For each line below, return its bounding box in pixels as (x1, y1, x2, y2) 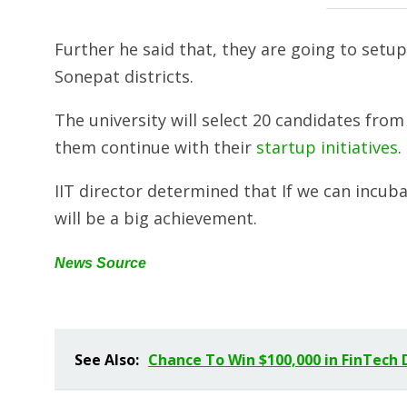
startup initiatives (256, 135, 398, 158)
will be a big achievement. (55, 206, 257, 229)
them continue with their (55, 135, 256, 158)
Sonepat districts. (55, 65, 194, 87)
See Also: (74, 349, 139, 370)
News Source (55, 254, 146, 271)
